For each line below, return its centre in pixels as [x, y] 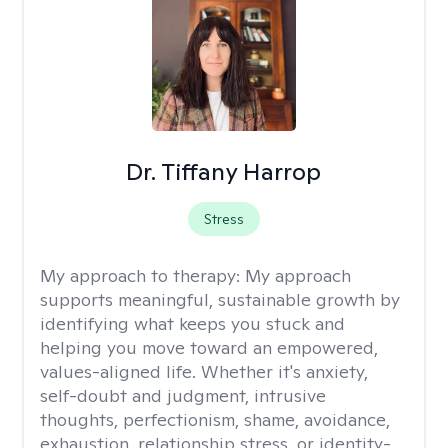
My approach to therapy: [142, 275]
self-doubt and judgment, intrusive [183, 395]
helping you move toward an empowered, [209, 347]
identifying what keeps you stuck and [192, 323]
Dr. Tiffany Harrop [224, 171]
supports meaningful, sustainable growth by [220, 299]
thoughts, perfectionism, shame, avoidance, [215, 419]
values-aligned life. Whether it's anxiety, [204, 371]
